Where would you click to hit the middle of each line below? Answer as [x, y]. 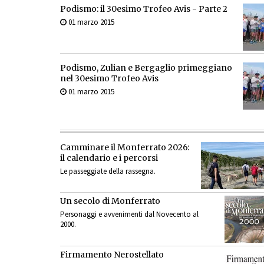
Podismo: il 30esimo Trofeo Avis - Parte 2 [144, 9]
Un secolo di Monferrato [110, 201]
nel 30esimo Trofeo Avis [109, 78]
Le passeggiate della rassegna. [108, 171]
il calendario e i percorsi [109, 158]
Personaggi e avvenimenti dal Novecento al [129, 214]
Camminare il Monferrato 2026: [125, 147]
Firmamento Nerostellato [112, 254]
